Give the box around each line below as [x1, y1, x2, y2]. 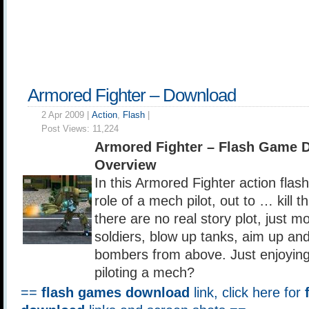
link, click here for [190, 285, 305, 300]
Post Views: [41, 123, 92, 134]
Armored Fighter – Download [28, 86, 236, 105]
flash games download [41, 285, 190, 300]
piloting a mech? [94, 265, 195, 280]
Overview [94, 157, 157, 172]
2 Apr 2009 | [41, 110, 92, 120]
